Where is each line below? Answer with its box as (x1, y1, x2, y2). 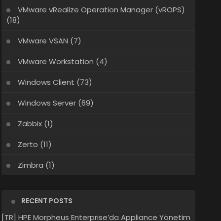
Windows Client (17, 77, 74, 87)
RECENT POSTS (21, 196, 73, 206)
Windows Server (17, 98, 76, 108)
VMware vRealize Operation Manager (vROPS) (17, 4, 185, 15)
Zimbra (17, 160, 43, 170)
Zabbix (17, 118, 42, 129)
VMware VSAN (17, 36, 68, 46)
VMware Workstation (17, 56, 94, 67)
